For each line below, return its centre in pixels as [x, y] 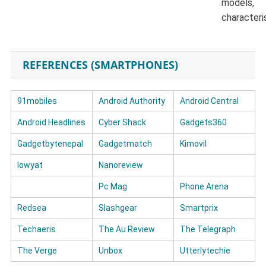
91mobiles [37, 101]
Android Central [209, 101]
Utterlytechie [205, 250]
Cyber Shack [122, 122]
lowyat [30, 165]
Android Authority [132, 101]
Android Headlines [51, 122]
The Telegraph [208, 229]
